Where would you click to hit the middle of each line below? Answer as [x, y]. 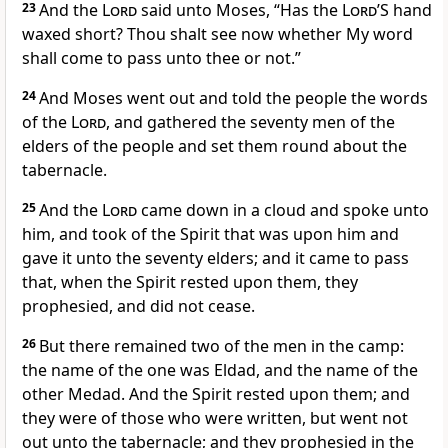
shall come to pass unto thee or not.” [161, 58]
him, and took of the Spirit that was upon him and [210, 234]
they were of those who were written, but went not [215, 418]
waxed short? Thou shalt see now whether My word [217, 34]
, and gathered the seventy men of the [250, 122]
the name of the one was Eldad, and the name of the [220, 370]
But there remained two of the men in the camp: [221, 346]
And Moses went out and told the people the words [233, 98]
